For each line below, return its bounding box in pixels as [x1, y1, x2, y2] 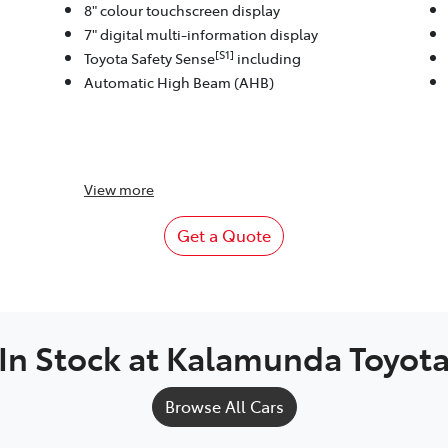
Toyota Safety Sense [83, 48, 215, 69]
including [233, 48, 301, 69]
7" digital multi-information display [83, 24, 318, 45]
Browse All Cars [164, 395, 284, 418]
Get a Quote [177, 224, 271, 247]
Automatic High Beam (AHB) [83, 72, 274, 93]
